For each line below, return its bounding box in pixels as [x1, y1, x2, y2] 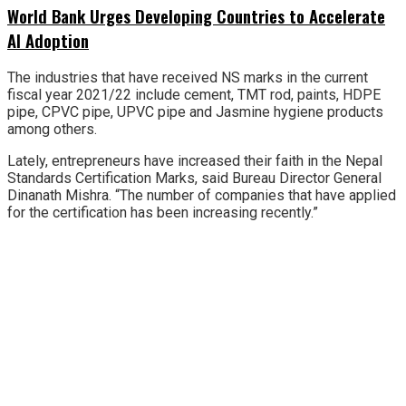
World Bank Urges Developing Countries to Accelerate [7, 3, 385, 28]
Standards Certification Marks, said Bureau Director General [7, 169, 382, 188]
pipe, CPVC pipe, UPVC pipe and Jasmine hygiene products [7, 103, 383, 121]
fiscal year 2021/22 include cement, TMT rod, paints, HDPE [7, 86, 381, 104]
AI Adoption [7, 27, 89, 53]
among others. [7, 121, 97, 139]
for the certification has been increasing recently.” [7, 204, 318, 222]
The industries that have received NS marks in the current [7, 69, 368, 87]
